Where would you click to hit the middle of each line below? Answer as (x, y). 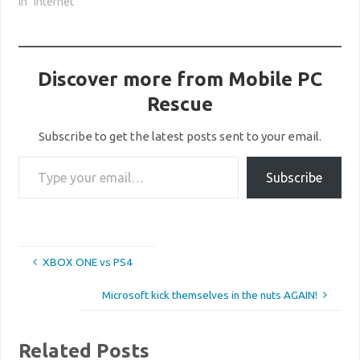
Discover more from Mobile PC (180, 79)
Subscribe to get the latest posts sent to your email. (180, 137)
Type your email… (37, 156)
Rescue (180, 104)
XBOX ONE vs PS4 (88, 262)
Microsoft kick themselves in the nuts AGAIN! (209, 295)
